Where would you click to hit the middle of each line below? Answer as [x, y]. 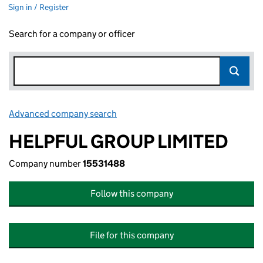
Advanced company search [63, 114]
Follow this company [131, 193]
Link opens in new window [171, 114]
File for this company [131, 235]
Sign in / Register [38, 7]
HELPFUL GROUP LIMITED [119, 141]
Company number [46, 163]
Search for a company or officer [72, 34]
